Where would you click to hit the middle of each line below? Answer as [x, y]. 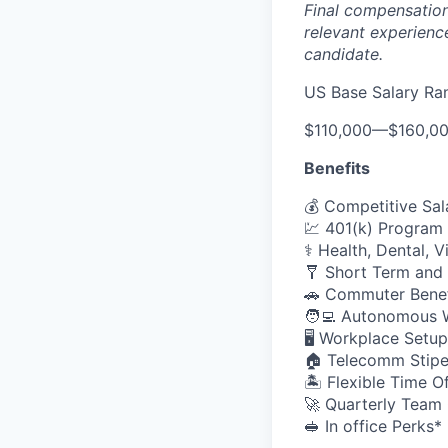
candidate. [343, 54]
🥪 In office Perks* [373, 426]
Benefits [337, 168]
